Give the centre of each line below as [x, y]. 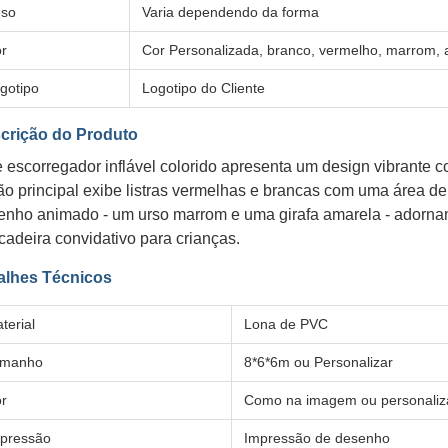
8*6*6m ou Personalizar [318, 362]
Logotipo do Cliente [203, 88]
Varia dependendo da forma [230, 12]
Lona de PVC [286, 324]
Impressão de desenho [317, 438]
